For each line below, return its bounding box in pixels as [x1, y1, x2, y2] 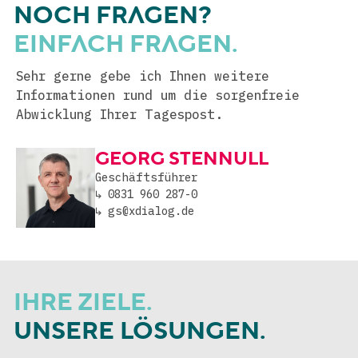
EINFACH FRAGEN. [14, 26, 238, 62]
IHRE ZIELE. [14, 284, 153, 320]
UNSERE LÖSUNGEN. [14, 312, 266, 349]
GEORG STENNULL [94, 145, 268, 173]
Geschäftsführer [94, 170, 197, 185]
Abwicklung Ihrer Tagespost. [16, 106, 223, 123]
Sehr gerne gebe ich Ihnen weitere [16, 68, 269, 85]
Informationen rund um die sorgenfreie [16, 87, 300, 104]
